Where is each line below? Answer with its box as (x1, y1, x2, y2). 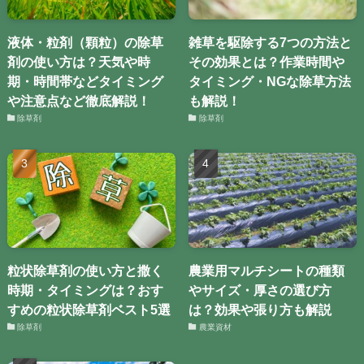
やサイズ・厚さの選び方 (188, 282, 332, 297)
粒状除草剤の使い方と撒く (6, 262, 163, 278)
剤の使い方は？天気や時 (6, 54, 150, 70)
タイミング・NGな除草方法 (188, 74, 352, 89)
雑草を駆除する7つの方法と (188, 35, 353, 50)
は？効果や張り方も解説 (188, 301, 332, 317)
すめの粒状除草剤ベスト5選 (6, 301, 171, 317)
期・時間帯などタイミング (6, 74, 163, 89)
